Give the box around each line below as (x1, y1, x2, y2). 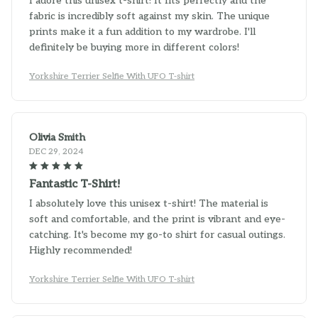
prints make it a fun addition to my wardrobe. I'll (29, 21, 256, 34)
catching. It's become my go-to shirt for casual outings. (29, 224, 285, 237)
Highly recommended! (29, 240, 132, 253)
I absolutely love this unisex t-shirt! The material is (29, 193, 268, 206)
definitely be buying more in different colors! (29, 37, 239, 50)
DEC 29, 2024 (29, 142, 84, 153)
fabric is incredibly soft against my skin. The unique (29, 6, 270, 18)
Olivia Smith (29, 127, 85, 140)
